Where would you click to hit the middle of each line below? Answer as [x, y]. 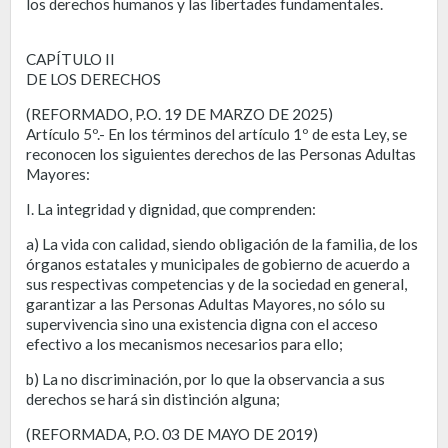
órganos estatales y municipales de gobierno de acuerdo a [218, 263]
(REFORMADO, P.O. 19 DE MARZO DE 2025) [179, 113]
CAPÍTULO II [70, 58]
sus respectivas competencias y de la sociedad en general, [216, 283]
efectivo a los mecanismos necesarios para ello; [184, 343]
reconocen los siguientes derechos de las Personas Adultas [221, 153]
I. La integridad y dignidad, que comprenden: [171, 208]
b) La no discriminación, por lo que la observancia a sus [205, 378]
